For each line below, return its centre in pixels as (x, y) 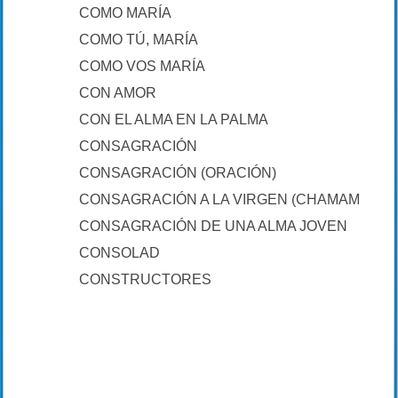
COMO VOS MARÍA (142, 66)
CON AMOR (118, 93)
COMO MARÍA (125, 13)
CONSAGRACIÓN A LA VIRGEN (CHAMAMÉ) (227, 199)
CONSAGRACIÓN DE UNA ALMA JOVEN (213, 226)
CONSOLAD (119, 253)
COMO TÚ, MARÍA (139, 40)
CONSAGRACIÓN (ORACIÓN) (178, 173)
